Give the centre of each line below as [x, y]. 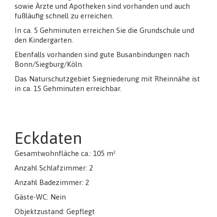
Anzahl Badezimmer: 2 [52, 182]
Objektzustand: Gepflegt [55, 211]
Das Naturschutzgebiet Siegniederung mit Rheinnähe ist [107, 78]
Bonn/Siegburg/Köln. [50, 64]
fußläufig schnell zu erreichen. [64, 15]
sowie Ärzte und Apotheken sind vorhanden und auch [102, 6]
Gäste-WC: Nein [40, 197]
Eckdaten [48, 138]
